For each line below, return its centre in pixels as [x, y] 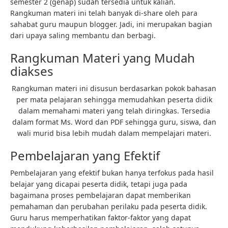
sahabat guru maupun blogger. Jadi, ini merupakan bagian [111, 24]
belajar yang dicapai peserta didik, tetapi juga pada [99, 184]
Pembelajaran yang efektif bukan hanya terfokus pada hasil [112, 173]
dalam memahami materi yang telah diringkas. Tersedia [114, 111]
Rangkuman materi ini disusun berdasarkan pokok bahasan [114, 88]
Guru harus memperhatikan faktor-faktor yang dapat [101, 218]
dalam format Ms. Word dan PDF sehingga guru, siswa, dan [114, 122]
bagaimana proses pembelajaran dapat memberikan [101, 195]
